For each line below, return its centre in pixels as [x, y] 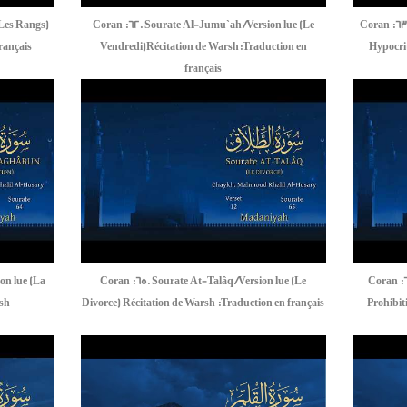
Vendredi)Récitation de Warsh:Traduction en [203, 47]
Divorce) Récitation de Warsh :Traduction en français [203, 303]
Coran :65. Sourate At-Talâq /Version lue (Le [203, 281]
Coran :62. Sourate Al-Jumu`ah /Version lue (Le [203, 25]
